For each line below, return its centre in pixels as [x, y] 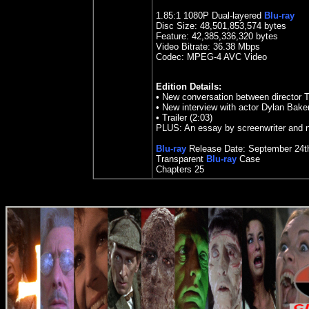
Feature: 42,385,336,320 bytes [217, 36]
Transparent [180, 159]
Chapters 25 [180, 169]
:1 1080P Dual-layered [219, 16]
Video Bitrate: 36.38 [196, 47]
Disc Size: [177, 26]
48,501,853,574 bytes [242, 26]
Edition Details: [189, 87]
